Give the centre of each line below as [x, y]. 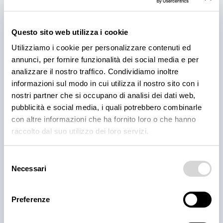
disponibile [40, 143]
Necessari [29, 168]
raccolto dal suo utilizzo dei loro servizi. [80, 131]
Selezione [20, 158]
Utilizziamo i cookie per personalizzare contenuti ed [101, 48]
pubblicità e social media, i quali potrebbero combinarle [107, 107]
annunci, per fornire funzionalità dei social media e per [105, 59]
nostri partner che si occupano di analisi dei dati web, [104, 95]
